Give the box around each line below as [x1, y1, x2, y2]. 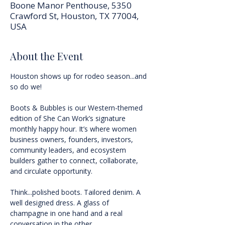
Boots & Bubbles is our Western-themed [10, 103, 145, 113]
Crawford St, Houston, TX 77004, [10, 10, 139, 22]
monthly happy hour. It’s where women [10, 124, 139, 134]
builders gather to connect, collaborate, [10, 156, 140, 165]
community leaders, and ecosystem [10, 145, 128, 155]
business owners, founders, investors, [10, 135, 135, 144]
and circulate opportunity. [10, 166, 92, 176]
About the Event [10, 49, 83, 63]
